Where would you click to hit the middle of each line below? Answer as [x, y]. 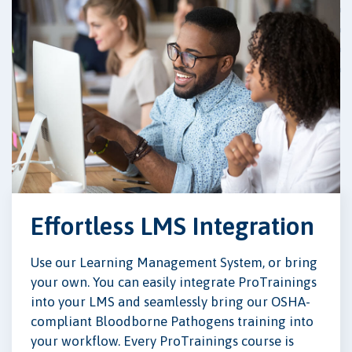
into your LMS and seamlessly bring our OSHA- [170, 301]
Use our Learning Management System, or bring [174, 262]
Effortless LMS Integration [172, 225]
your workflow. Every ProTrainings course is [162, 341]
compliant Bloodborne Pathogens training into [172, 321]
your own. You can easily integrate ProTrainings [174, 282]
